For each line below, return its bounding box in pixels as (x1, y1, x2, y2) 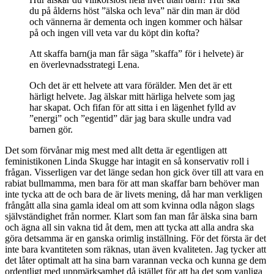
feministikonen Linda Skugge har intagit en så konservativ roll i (5, 155, 249, 166)
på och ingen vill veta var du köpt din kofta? (29, 27, 199, 38)
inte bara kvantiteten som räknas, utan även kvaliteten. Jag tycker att (5, 243, 266, 254)
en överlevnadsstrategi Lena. (29, 59, 139, 70)
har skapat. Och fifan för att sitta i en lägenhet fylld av (29, 102, 236, 113)
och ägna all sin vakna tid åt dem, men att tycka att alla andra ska (5, 221, 254, 232)
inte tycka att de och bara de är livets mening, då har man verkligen (5, 188, 262, 199)
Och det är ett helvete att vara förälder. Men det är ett (29, 80, 232, 91)
